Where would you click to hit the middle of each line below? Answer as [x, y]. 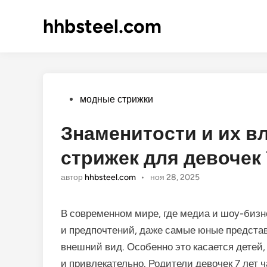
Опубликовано [92, 99]
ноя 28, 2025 [175, 177]
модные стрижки [117, 99]
